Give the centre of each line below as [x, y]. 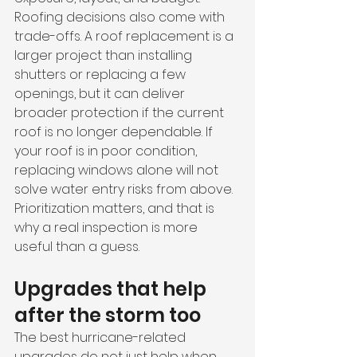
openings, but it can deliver [101, 94]
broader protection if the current [121, 113]
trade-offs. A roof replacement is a [126, 36]
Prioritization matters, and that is [116, 208]
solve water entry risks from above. [125, 189]
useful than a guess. [77, 247]
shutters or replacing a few [102, 75]
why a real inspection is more [108, 228]
